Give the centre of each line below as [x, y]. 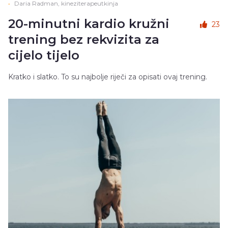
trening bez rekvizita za [84, 40]
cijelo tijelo [44, 55]
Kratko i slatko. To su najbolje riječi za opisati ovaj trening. [108, 77]
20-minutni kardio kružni [89, 24]
